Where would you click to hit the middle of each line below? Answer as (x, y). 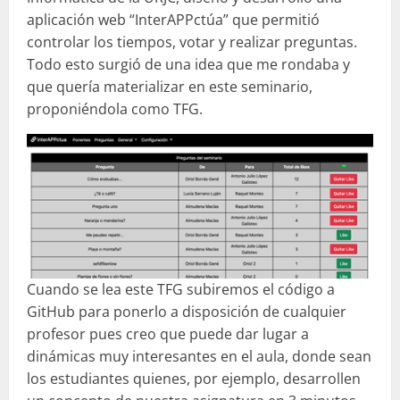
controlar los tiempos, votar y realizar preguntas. (192, 42)
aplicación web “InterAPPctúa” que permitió (173, 19)
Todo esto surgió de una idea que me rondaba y (188, 64)
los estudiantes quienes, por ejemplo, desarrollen (194, 378)
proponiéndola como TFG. (115, 108)
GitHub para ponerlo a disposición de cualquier (187, 311)
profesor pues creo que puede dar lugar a (168, 333)
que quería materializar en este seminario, (170, 86)
